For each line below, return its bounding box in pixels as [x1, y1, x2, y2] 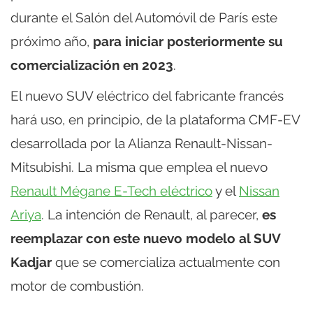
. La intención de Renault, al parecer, [41, 207, 262, 223]
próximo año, [10, 34, 93, 50]
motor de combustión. [10, 278, 144, 294]
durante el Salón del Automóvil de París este [10, 10, 277, 26]
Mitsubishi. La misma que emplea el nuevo [10, 159, 268, 175]
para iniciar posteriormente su [93, 34, 283, 50]
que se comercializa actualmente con [52, 254, 280, 270]
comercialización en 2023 [10, 57, 173, 73]
